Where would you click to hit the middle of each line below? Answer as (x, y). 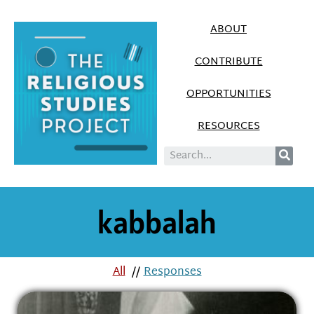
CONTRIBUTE (228, 62)
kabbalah (157, 222)
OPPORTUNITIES (228, 94)
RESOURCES (228, 127)
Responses (172, 272)
